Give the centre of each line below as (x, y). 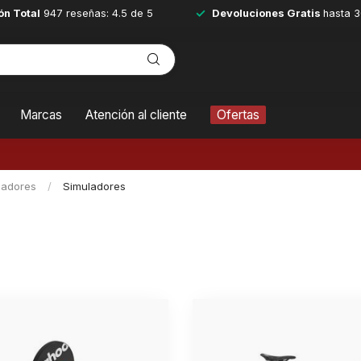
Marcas (41, 115)
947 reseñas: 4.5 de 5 (97, 13)
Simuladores (94, 186)
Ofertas (238, 115)
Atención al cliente (136, 115)
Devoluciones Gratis (268, 13)
